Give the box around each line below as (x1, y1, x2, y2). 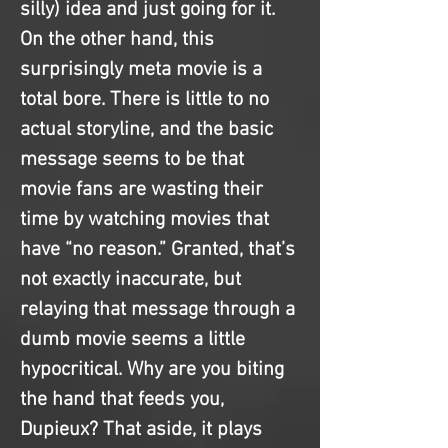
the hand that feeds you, (20, 387, 229, 412)
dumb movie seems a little (20, 327, 250, 352)
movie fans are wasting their (20, 177, 268, 202)
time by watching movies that (20, 207, 274, 232)
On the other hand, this (20, 27, 219, 52)
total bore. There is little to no (20, 87, 274, 112)
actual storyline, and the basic (20, 117, 278, 142)
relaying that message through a (20, 297, 300, 322)
